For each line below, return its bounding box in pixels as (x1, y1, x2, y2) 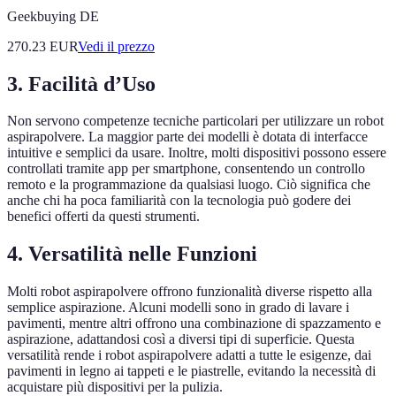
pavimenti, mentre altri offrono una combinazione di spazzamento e (7, 316, 381, 331)
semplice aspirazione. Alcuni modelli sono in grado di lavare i (7, 300, 349, 316)
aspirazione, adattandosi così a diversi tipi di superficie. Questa (7, 331, 354, 347)
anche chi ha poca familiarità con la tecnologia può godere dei (7, 193, 351, 209)
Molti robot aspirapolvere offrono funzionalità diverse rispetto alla (7, 284, 372, 300)
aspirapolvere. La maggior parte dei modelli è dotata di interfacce (7, 129, 368, 145)
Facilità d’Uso (28, 72, 156, 95)
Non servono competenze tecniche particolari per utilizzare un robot (7, 113, 384, 129)
